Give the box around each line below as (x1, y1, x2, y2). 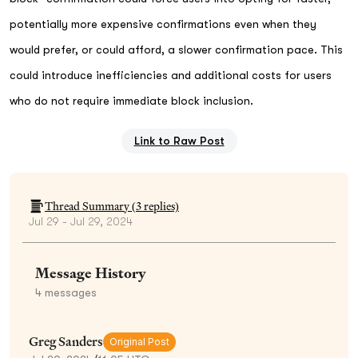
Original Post (109, 335, 169, 348)
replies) (141, 198, 179, 213)
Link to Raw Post (133, 133, 225, 147)
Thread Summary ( (45, 198, 136, 213)
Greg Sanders (29, 332, 103, 350)
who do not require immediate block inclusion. (10, 93, 253, 107)
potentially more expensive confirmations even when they (10, 17, 316, 30)
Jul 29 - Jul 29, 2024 (29, 214, 133, 228)
